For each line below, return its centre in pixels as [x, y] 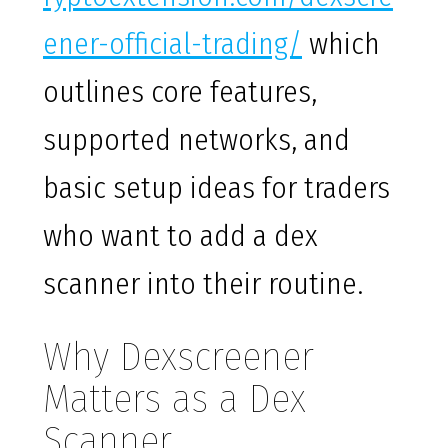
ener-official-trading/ [172, 44]
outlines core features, [180, 92]
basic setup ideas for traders [216, 188]
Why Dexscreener [178, 357]
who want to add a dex [180, 236]
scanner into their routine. [203, 284]
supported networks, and [196, 140]
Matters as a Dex [174, 399]
